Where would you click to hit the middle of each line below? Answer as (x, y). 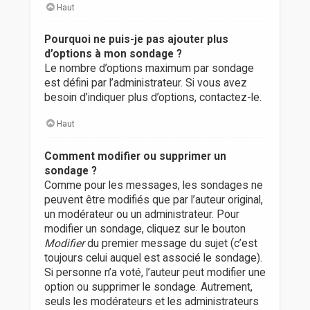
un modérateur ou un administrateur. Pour (142, 214)
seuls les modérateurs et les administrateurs (151, 301)
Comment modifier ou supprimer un (135, 156)
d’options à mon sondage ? (113, 54)
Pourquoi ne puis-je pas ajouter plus (136, 40)
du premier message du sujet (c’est (171, 243)
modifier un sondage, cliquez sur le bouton (145, 229)
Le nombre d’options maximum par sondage (149, 69)
